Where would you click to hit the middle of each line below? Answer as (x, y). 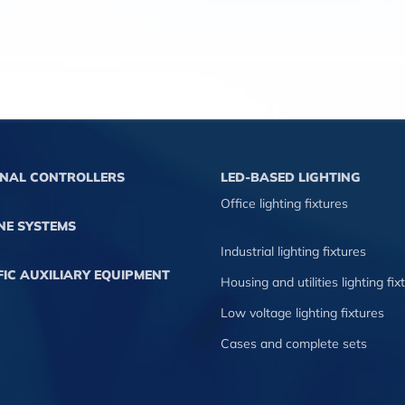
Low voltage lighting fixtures (302, 313)
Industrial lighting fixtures (293, 251)
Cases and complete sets (294, 344)
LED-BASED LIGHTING (291, 177)
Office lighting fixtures (284, 203)
